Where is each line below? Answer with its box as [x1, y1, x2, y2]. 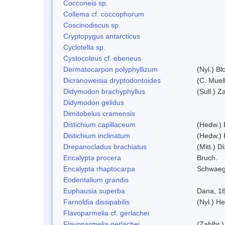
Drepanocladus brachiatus [63, 142, 147, 151]
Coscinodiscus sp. [63, 21, 121, 29]
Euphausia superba [63, 186, 125, 195]
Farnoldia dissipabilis [63, 197, 130, 206]
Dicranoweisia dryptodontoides [63, 76, 161, 84]
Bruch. [197, 153, 217, 162]
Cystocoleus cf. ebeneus [63, 54, 141, 62]
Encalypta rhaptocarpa [63, 164, 135, 173]
